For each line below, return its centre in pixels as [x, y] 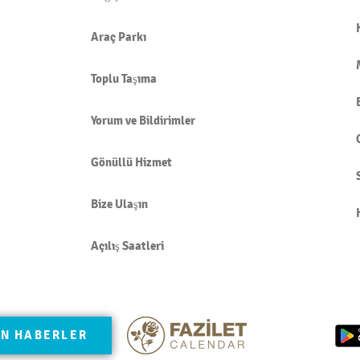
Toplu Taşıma [124, 78]
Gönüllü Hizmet [131, 162]
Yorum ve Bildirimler [143, 120]
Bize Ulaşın [119, 204]
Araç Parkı [119, 37]
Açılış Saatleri [127, 245]
